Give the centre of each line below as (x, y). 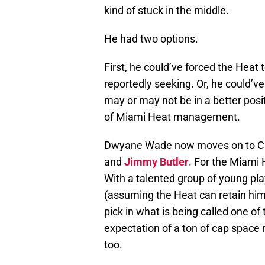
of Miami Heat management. (172, 117)
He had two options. (151, 39)
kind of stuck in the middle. (167, 11)
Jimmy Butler (156, 162)
